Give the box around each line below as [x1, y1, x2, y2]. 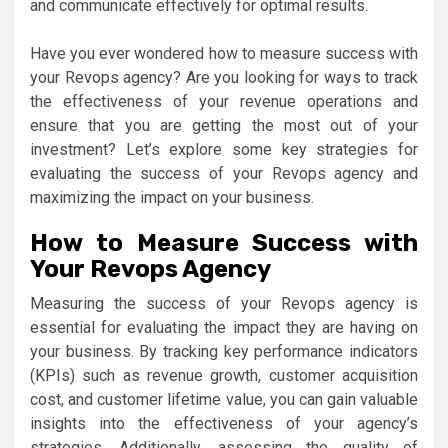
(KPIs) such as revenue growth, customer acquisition [30, 365, 418, 385]
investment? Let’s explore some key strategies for [30, 139, 418, 159]
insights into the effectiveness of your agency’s [30, 413, 418, 433]
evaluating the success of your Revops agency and [30, 163, 418, 183]
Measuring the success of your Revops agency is [30, 293, 418, 313]
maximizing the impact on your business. [30, 187, 314, 207]
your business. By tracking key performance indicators [30, 341, 418, 361]
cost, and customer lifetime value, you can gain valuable [30, 389, 418, 409]
